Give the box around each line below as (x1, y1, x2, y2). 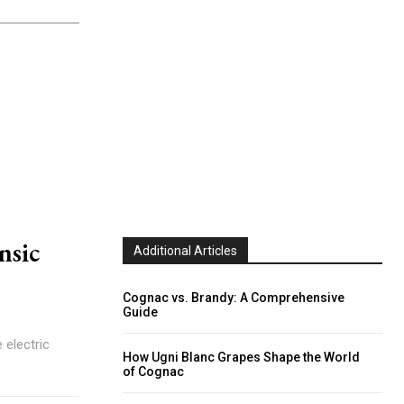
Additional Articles (133, 243, 237, 258)
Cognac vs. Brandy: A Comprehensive (123, 290, 344, 305)
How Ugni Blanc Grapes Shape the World (123, 350, 360, 364)
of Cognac (123, 364, 184, 379)
